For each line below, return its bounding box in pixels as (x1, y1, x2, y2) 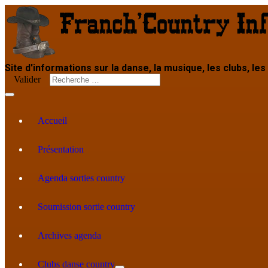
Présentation (38, 144, 84, 154)
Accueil (38, 115, 67, 126)
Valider (14, 74, 41, 84)
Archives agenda (38, 230, 101, 240)
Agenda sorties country (38, 173, 125, 183)
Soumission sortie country (38, 202, 135, 212)
